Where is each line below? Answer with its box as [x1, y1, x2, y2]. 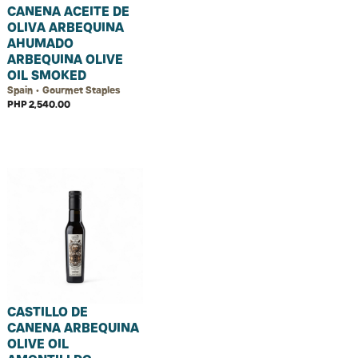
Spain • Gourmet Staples [7, 84, 120, 96]
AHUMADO [7, 35, 74, 51]
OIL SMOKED [7, 67, 86, 83]
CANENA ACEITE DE [7, 3, 129, 19]
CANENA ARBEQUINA [7, 320, 139, 336]
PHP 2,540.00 [7, 98, 70, 110]
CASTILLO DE [7, 304, 88, 320]
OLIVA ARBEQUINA [7, 19, 124, 35]
